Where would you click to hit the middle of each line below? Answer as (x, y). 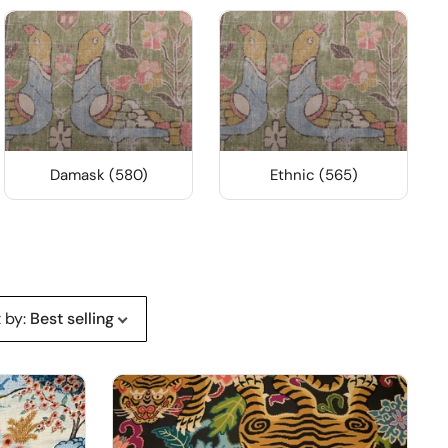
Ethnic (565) (313, 175)
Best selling (71, 319)
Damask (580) (98, 175)
